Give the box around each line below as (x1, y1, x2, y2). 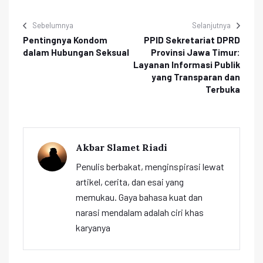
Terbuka (205, 83, 240, 95)
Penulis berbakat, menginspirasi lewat (76, 160, 224, 172)
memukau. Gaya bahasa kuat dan (76, 191, 203, 203)
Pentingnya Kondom (23, 34, 107, 45)
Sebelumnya (32, 20, 73, 30)
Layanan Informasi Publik (133, 59, 240, 70)
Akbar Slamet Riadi (76, 141, 167, 153)
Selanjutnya (192, 20, 231, 30)
